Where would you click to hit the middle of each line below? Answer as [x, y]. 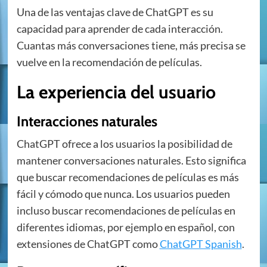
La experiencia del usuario [116, 92]
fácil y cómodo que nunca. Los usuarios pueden [123, 194]
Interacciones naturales [87, 122]
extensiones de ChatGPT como [88, 244]
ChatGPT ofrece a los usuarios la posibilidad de [124, 144]
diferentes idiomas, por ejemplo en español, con [125, 227]
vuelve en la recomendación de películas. [109, 62]
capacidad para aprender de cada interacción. [119, 29]
